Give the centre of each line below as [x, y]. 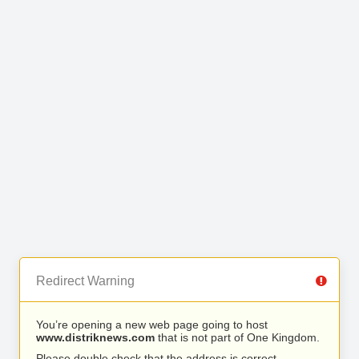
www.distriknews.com [95, 337]
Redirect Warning [85, 281]
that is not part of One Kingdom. [237, 337]
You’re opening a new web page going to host [152, 325]
